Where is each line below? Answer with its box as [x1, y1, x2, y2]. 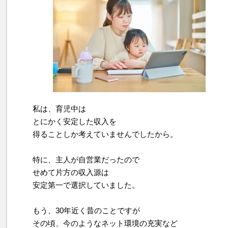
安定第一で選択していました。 [33, 181, 139, 190]
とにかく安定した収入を [33, 117, 117, 126]
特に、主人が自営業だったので [33, 155, 139, 164]
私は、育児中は [33, 104, 86, 113]
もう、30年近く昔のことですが [33, 206, 140, 215]
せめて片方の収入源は [33, 168, 109, 177]
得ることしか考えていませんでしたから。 [33, 130, 178, 139]
